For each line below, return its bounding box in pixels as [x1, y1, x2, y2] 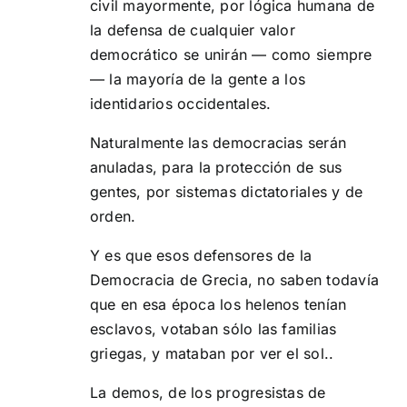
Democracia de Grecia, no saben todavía [90, 271, 380, 290]
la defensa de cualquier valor [90, 21, 295, 40]
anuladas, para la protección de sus [90, 158, 342, 177]
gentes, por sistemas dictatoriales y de [90, 183, 363, 202]
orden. [90, 207, 136, 226]
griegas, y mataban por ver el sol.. [90, 344, 334, 363]
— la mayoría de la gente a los [90, 70, 306, 89]
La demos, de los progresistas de [90, 383, 326, 402]
